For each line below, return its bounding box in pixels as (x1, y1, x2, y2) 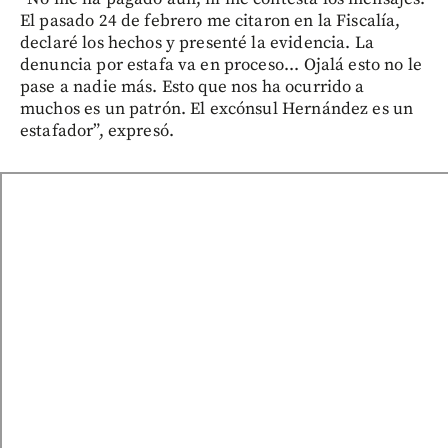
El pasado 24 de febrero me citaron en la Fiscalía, (20, 10, 401, 33)
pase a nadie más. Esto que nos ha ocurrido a (20, 76, 365, 99)
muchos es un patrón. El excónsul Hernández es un (20, 98, 414, 121)
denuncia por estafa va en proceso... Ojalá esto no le (20, 54, 422, 77)
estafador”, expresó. (20, 120, 174, 143)
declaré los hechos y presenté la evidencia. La (20, 32, 374, 55)
